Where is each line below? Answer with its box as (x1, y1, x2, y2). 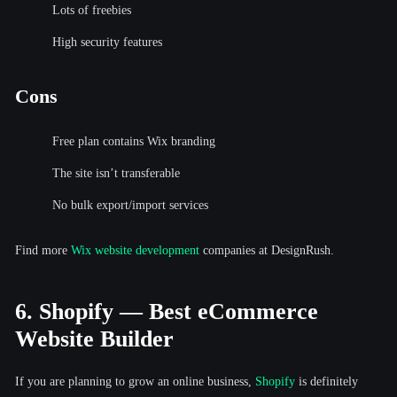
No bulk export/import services (52, 198, 208, 212)
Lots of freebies (52, 3, 131, 17)
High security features (52, 35, 162, 49)
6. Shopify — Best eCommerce (15, 298, 318, 324)
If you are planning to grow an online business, (15, 374, 255, 388)
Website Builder (15, 325, 174, 352)
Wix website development (71, 243, 199, 257)
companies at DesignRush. (199, 243, 334, 257)
